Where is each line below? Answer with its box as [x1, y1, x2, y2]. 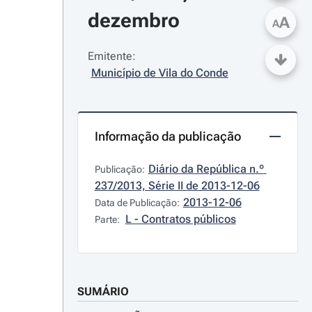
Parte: [94, 214, 122, 225]
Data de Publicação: [94, 197, 180, 208]
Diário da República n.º [148, 162, 264, 175]
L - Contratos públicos [125, 212, 236, 226]
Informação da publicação [94, 129, 241, 143]
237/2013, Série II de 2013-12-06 [94, 179, 260, 192]
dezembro [87, 9, 180, 32]
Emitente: [87, 49, 136, 63]
